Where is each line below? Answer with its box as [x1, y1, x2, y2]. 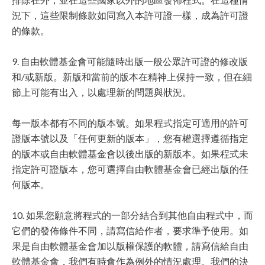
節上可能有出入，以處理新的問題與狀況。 [12, 86, 192, 98]
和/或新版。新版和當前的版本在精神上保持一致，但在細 [12, 71, 252, 82]
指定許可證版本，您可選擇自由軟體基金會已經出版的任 [12, 163, 248, 174]
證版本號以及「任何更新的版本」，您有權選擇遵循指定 [12, 132, 248, 144]
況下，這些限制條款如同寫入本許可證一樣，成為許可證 [12, 9, 248, 21]
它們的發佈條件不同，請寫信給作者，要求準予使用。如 [12, 225, 248, 236]
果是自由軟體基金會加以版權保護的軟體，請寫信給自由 [12, 240, 248, 251]
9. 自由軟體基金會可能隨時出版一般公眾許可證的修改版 [12, 56, 248, 67]
